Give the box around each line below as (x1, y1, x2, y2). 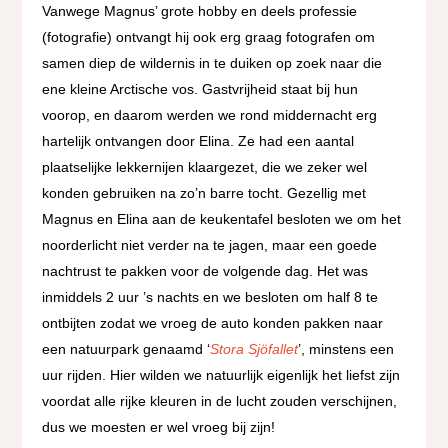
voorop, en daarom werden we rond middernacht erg (42, 107, 378, 124)
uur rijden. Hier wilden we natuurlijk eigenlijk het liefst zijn (42, 367, 401, 384)
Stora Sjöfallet (210, 341, 299, 358)
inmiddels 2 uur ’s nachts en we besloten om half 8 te (42, 289, 379, 306)
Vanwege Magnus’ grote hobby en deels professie (42, 3, 358, 20)
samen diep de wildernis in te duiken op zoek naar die (42, 55, 383, 72)
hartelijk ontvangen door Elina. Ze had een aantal (42, 133, 355, 150)
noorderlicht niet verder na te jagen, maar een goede (42, 237, 378, 254)
